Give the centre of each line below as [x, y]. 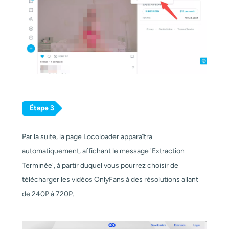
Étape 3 [42, 108]
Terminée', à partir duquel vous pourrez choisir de [100, 166]
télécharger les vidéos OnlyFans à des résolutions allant [110, 180]
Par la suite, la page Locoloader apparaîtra [87, 137]
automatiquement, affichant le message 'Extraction [103, 151]
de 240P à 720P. [48, 194]
